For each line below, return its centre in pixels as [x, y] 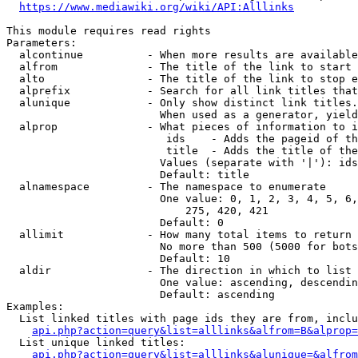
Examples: [35, 306]
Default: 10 [118, 259]
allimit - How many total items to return [179, 235]
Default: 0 [115, 223]
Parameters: [42, 43]
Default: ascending [141, 294]
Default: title [128, 175]
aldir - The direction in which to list [179, 270]
